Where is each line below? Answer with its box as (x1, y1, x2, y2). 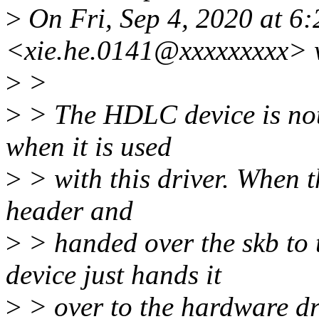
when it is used (6, 131, 172, 162)
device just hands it (6, 259, 221, 291)
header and (6, 195, 133, 226)
